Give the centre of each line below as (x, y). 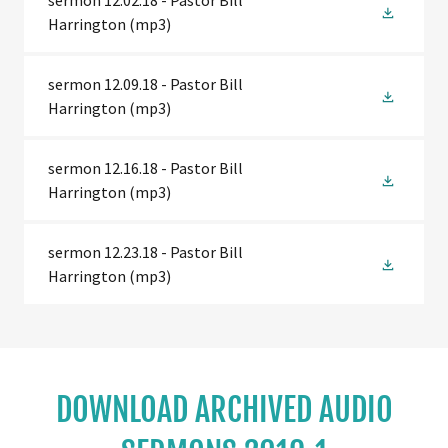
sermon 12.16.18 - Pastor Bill (145, 168)
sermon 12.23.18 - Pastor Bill (145, 252)
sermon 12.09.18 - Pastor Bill (145, 84)
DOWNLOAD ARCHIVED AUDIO (224, 410)
